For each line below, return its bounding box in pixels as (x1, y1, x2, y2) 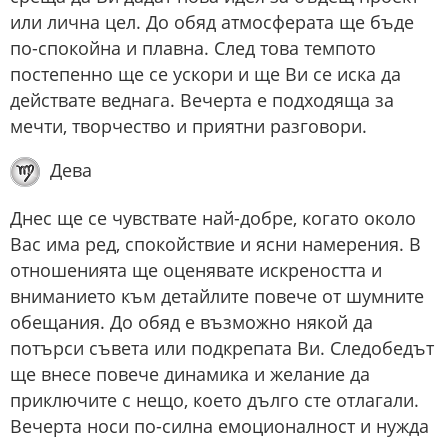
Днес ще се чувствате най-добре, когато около (10, 206, 416, 231)
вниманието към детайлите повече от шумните (10, 284, 424, 309)
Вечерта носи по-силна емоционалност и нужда (10, 414, 429, 439)
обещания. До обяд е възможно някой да (10, 310, 373, 335)
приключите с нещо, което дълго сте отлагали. (10, 388, 419, 413)
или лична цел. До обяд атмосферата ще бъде (10, 10, 414, 35)
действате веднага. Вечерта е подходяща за (10, 88, 394, 113)
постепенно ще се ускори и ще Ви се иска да (10, 62, 401, 87)
